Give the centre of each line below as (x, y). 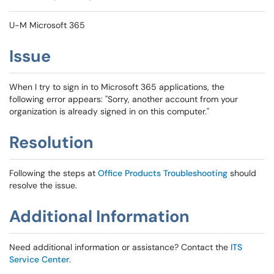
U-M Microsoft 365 (47, 25)
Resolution (51, 142)
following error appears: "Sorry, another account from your (124, 99)
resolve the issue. (43, 185)
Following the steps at (54, 173)
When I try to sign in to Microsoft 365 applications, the (117, 87)
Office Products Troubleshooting (163, 173)
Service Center (39, 259)
